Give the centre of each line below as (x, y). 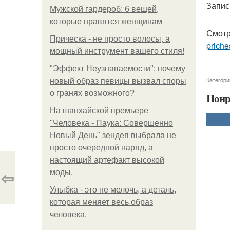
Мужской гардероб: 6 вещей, (104, 9)
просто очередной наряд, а (101, 148)
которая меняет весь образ (101, 202)
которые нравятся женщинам (106, 21)
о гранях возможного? (92, 93)
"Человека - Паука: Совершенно (111, 123)
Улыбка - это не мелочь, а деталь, (113, 190)
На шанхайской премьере (99, 111)
